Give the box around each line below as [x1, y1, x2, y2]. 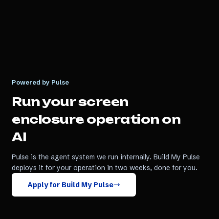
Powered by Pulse [12, 78, 69, 86]
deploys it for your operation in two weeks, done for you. [12, 163, 197, 172]
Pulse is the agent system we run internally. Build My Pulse [12, 153, 200, 161]
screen [78, 94, 129, 109]
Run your [12, 94, 78, 109]
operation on [84, 112, 181, 127]
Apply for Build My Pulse [27, 180, 113, 189]
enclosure [12, 112, 84, 127]
